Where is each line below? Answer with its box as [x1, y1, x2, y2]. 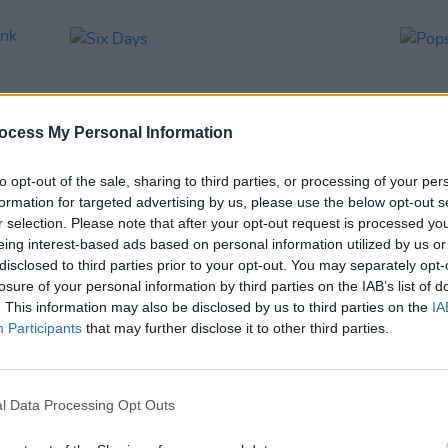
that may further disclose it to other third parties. [82, 319, 389, 336]
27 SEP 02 [138, 249, 190, 259]
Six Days [70, 268, 139, 289]
